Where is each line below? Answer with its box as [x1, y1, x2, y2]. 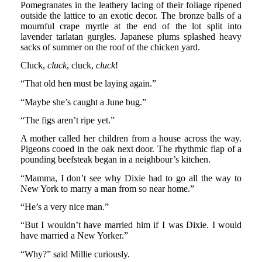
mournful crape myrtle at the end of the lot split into [20, 20, 242, 31]
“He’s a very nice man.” [20, 202, 109, 212]
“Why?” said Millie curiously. [20, 249, 130, 259]
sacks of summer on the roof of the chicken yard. [20, 42, 200, 52]
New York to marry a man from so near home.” [20, 183, 194, 194]
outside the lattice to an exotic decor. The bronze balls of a [20, 10, 242, 20]
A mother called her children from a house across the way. [20, 133, 242, 144]
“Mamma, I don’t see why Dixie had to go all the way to [20, 173, 242, 183]
